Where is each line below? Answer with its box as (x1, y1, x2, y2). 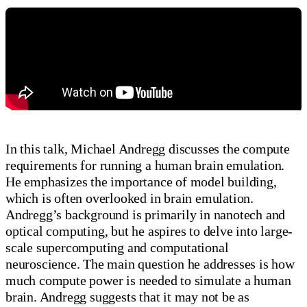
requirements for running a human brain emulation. (5, 157, 285, 173)
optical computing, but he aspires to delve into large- (5, 223, 293, 238)
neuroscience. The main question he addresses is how (5, 256, 295, 271)
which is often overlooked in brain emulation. (5, 190, 254, 206)
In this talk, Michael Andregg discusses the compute (5, 140, 290, 156)
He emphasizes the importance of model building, (5, 173, 277, 189)
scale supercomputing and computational (5, 239, 229, 255)
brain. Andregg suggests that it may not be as (5, 288, 249, 304)
